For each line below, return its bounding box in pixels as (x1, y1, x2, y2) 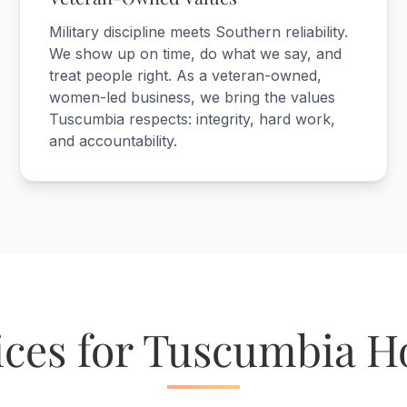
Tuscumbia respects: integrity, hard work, (49, 110, 336, 128)
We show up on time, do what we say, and (49, 45, 342, 63)
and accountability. (49, 132, 178, 150)
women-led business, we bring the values (49, 88, 336, 106)
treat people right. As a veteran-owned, (49, 66, 323, 84)
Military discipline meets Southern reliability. (49, 23, 349, 41)
